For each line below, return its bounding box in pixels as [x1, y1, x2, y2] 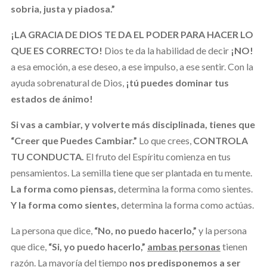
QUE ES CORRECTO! [10, 44, 103, 56]
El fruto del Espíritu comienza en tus [83, 150, 231, 162]
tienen [220, 240, 247, 252]
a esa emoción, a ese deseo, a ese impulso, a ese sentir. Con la [10, 60, 253, 72]
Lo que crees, [138, 134, 193, 146]
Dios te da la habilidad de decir [102, 44, 231, 56]
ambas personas [147, 240, 221, 252]
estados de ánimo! [10, 92, 93, 104]
